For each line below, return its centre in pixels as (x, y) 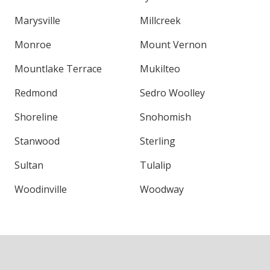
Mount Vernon (173, 44)
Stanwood (37, 141)
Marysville (37, 20)
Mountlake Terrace (58, 68)
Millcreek (160, 20)
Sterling (158, 141)
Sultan (29, 165)
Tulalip (155, 165)
